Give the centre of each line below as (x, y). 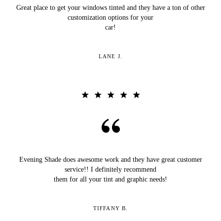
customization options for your (110, 17)
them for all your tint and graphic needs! (110, 179)
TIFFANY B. (110, 208)
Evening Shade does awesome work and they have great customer (110, 159)
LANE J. (110, 56)
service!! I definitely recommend (110, 169)
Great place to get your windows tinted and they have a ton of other (110, 7)
